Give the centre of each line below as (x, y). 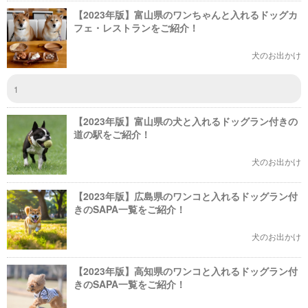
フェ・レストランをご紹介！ (136, 27)
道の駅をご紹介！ (112, 134)
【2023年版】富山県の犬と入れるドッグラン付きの (186, 121)
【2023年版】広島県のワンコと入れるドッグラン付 (186, 196)
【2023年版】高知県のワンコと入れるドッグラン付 (186, 271)
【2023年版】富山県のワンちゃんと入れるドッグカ (186, 14)
